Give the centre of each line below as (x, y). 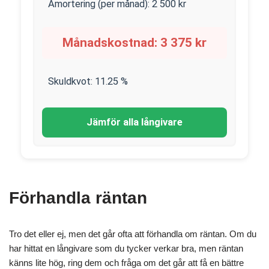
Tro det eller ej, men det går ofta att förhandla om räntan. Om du (133, 234)
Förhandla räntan (78, 198)
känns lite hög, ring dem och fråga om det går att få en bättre (126, 263)
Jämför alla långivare (134, 122)
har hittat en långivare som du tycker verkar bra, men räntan (126, 248)
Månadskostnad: (111, 43)
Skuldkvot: (71, 81)
